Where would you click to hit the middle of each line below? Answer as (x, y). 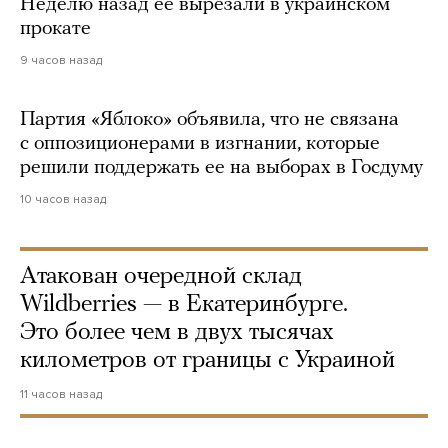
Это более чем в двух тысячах (177, 332)
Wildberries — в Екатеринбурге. (184, 304)
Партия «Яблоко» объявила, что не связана (209, 119)
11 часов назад (61, 393)
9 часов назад (61, 59)
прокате (55, 28)
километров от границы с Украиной (207, 360)
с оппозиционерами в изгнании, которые (200, 143)
